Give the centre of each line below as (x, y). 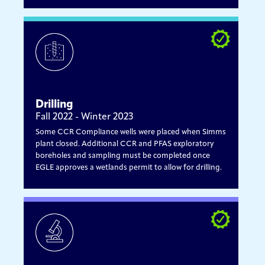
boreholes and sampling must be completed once (123, 156)
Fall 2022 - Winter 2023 (85, 117)
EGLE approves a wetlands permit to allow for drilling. (129, 167)
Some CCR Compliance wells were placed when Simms (131, 132)
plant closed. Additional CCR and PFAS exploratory (125, 144)
